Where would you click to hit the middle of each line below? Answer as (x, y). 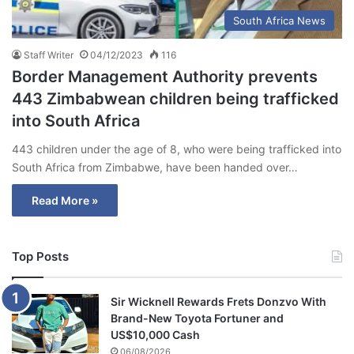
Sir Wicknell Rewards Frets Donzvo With (218, 301)
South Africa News (279, 20)
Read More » (65, 200)
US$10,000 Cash (155, 334)
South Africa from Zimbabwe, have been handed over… (155, 167)
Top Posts (40, 256)
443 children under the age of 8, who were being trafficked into (177, 149)
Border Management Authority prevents (165, 76)
